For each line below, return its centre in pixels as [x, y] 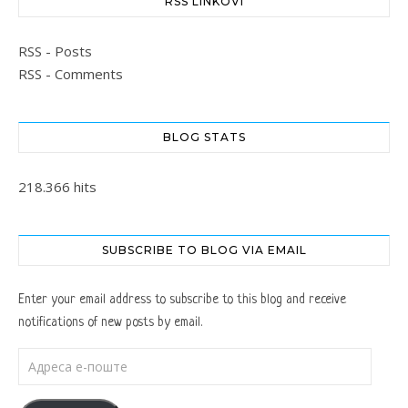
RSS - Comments [71, 74]
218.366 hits [57, 187]
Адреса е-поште [62, 358]
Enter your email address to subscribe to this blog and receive [182, 300]
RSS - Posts [55, 51]
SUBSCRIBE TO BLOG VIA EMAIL [204, 250]
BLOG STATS [204, 138]
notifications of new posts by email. [110, 323]
